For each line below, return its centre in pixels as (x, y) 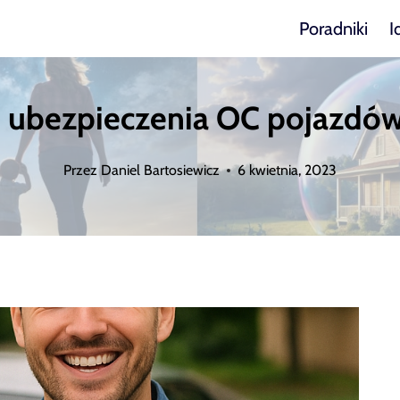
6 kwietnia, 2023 (287, 170)
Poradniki (333, 29)
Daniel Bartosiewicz (160, 170)
